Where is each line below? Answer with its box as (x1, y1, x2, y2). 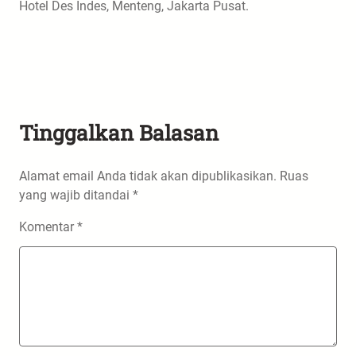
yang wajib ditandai (19, 188, 133, 203)
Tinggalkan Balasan (19, 118, 219, 147)
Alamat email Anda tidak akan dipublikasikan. (19, 168, 277, 184)
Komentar (19, 219, 77, 235)
